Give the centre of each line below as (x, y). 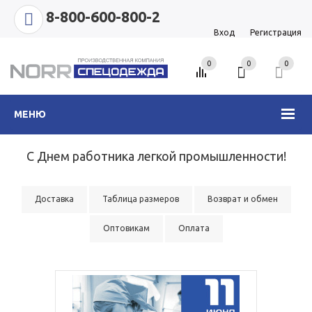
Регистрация (276, 32)
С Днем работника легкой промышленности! (156, 156)
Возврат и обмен (242, 199)
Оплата (194, 228)
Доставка (54, 199)
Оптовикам (126, 228)
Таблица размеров (140, 199)
